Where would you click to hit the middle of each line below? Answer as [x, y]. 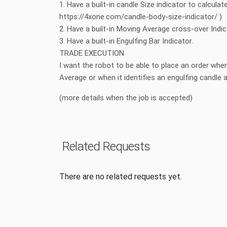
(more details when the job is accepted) [126, 98]
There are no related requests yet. [121, 176]
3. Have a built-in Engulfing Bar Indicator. [126, 41]
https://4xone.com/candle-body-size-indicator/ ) [141, 16]
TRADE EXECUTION [92, 53]
